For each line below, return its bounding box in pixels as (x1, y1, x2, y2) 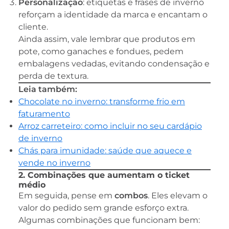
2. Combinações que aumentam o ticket (18, 170, 190, 180)
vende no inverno (18, 157, 90, 168)
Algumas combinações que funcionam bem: (18, 215, 200, 225)
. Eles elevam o (148, 190, 208, 200)
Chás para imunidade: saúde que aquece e (18, 145, 192, 155)
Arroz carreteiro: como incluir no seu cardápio (18, 121, 202, 131)
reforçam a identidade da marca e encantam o (18, 9, 208, 19)
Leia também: (18, 84, 77, 94)
